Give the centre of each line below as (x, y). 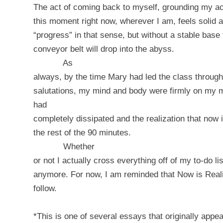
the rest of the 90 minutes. (82, 132)
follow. (45, 188)
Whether (79, 146)
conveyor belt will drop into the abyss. (104, 49)
